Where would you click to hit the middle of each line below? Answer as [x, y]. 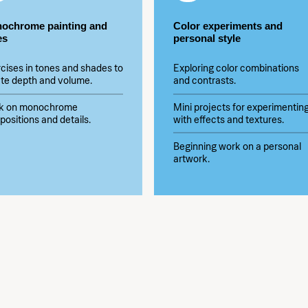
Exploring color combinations [236, 68]
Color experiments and [228, 26]
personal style [207, 38]
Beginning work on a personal [237, 146]
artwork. [191, 158]
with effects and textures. [228, 119]
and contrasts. [204, 81]
